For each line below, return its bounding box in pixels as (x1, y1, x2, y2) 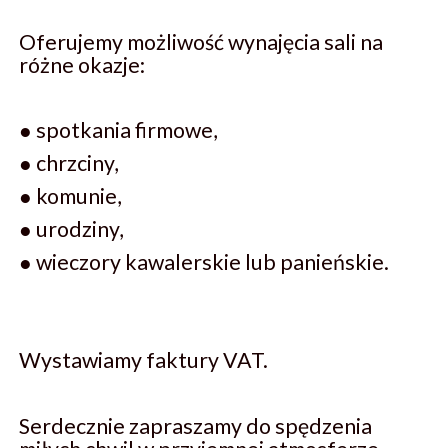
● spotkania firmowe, (19, 117, 218, 144)
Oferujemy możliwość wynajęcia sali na (19, 29, 383, 56)
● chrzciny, (19, 150, 119, 177)
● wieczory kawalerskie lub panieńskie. (19, 249, 389, 276)
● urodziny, (19, 216, 124, 243)
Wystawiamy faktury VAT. (19, 347, 268, 374)
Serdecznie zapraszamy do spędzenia (19, 413, 372, 440)
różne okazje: (19, 52, 145, 79)
